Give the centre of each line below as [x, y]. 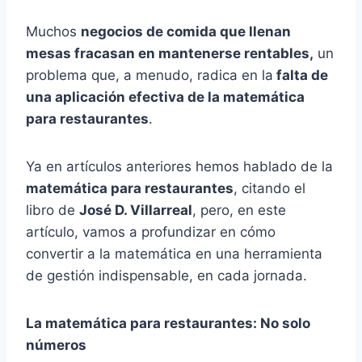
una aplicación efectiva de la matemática [165, 97]
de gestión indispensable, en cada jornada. [166, 276]
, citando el [269, 189]
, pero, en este [239, 210]
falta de [301, 76]
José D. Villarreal [136, 210]
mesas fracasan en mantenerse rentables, [170, 54]
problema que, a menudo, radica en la [149, 76]
